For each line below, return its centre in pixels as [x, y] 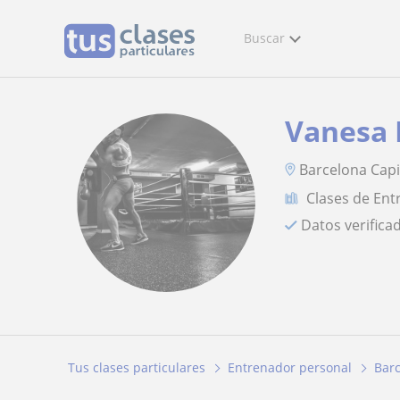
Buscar [264, 38]
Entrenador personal [290, 368]
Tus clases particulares [137, 368]
